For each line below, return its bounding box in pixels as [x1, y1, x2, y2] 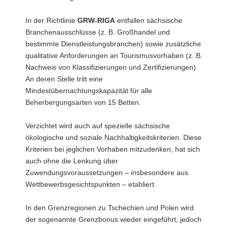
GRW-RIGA [77, 16, 115, 24]
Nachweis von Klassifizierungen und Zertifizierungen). [25, 63, 198, 71]
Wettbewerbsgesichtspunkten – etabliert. [25, 180, 156, 188]
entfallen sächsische [115, 16, 182, 24]
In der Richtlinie [25, 16, 77, 24]
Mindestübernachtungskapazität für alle [25, 86, 152, 95]
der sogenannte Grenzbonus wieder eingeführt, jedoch [25, 215, 202, 223]
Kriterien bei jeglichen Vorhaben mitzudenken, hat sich [25, 145, 200, 153]
